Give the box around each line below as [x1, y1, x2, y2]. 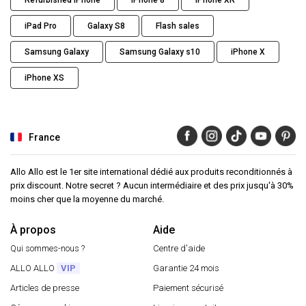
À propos [10, 223, 56, 237]
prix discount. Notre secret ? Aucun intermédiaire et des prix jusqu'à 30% [10, 180, 294, 191]
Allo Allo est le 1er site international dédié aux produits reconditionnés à [10, 167, 292, 178]
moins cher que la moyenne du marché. [10, 194, 164, 205]
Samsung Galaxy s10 [120, 47, 200, 57]
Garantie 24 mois [153, 263, 219, 274]
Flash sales [156, 21, 199, 31]
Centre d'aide [153, 243, 205, 254]
